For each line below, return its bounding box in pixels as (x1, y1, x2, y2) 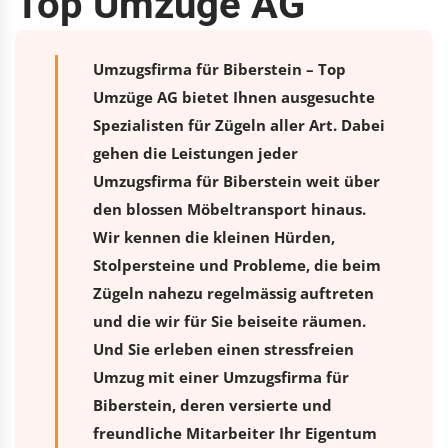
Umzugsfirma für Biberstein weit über (93, 170, 380, 191)
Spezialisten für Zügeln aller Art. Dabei (93, 114, 385, 135)
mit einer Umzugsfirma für (144, 366, 349, 387)
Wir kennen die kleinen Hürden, (93, 226, 335, 247)
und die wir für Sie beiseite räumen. (93, 310, 366, 331)
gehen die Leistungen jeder (93, 142, 298, 163)
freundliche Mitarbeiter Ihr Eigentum (93, 422, 377, 443)
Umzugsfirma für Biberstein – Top (93, 58, 346, 79)
